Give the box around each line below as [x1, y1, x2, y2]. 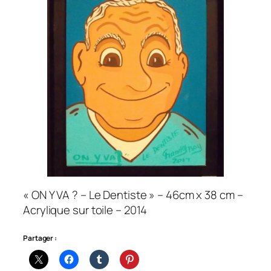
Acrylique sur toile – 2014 [23, 202, 148, 218]
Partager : [23, 232, 57, 243]
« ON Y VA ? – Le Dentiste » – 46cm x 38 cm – [23, 187, 243, 203]
